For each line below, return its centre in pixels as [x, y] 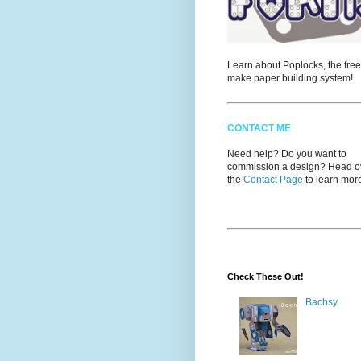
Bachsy [321, 303]
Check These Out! [266, 276]
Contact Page [273, 180]
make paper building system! [290, 78]
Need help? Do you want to [287, 154]
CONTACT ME [259, 128]
